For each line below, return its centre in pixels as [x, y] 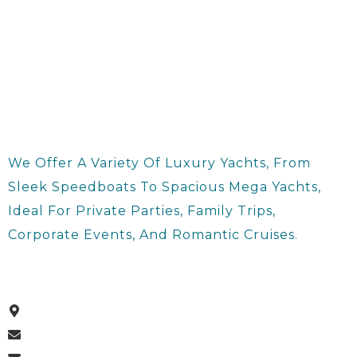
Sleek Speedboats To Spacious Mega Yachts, [165, 187]
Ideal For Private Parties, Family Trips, [142, 211]
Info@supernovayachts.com [129, 335]
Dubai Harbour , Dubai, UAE [127, 311]
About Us [47, 273]
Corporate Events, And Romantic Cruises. [153, 235]
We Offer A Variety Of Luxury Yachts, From [159, 163]
